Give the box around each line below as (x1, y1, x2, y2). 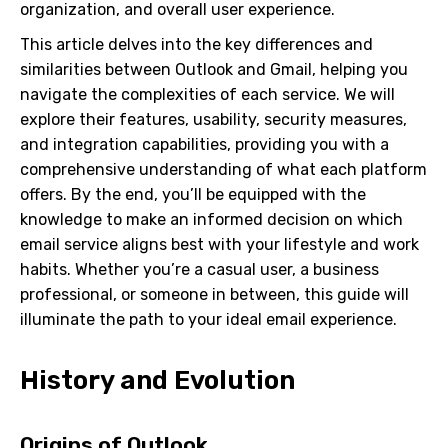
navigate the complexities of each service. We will (20, 85, 395, 104)
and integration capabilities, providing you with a (20, 135, 389, 154)
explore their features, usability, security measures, (20, 110, 407, 129)
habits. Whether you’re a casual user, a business (20, 260, 379, 279)
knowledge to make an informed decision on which (20, 210, 403, 229)
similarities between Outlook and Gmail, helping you (20, 60, 408, 79)
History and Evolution (20, 365, 295, 396)
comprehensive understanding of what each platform (20, 160, 427, 179)
